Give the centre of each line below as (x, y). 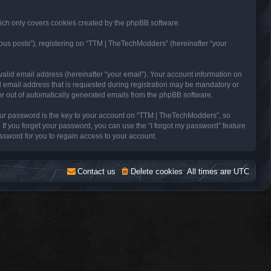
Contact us (96, 171)
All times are (210, 171)
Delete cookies (157, 171)
